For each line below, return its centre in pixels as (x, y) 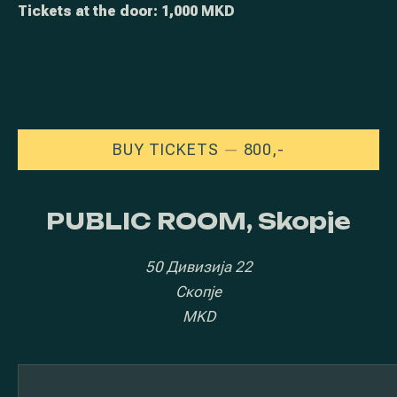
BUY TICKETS (165, 150)
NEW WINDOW (339, 149)
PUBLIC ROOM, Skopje (198, 222)
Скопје (198, 292)
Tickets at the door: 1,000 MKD (126, 12)
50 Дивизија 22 (198, 267)
